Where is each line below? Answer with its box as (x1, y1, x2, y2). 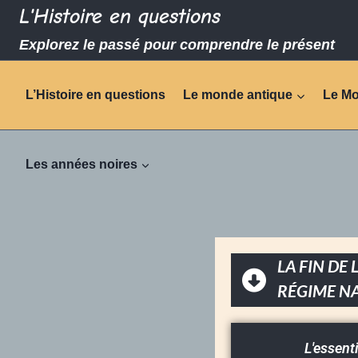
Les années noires (26, 157, 137, 171)
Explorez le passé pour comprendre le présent (19, 37, 335, 54)
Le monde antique (183, 88, 293, 102)
